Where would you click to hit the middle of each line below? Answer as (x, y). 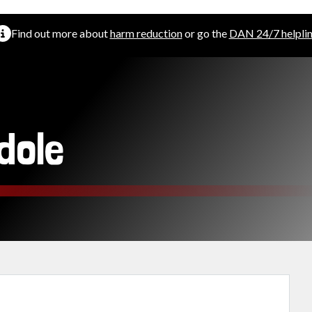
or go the (205, 33)
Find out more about (60, 33)
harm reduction (146, 33)
